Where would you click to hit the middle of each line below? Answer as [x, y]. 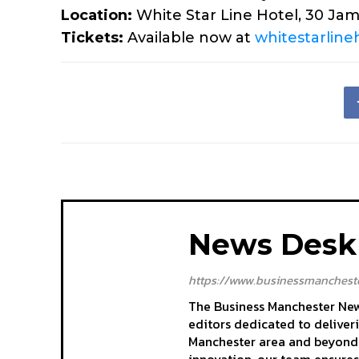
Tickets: [92, 38]
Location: [97, 16]
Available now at [189, 38]
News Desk [272, 245]
